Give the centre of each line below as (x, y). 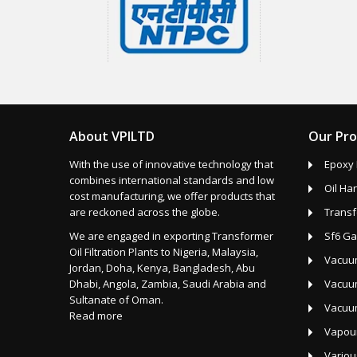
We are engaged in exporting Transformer (171, 235)
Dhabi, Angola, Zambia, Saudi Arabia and (168, 283)
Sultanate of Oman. (116, 299)
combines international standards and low (172, 180)
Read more (96, 315)
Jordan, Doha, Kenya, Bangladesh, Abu (162, 267)
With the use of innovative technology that (171, 164)
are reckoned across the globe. (145, 212)
